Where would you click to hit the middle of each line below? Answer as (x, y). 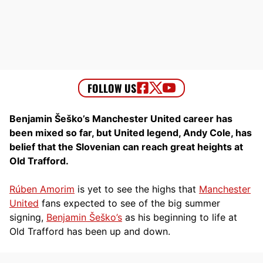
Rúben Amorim (42, 189)
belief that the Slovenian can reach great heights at (126, 146)
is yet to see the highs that (137, 189)
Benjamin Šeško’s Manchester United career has (121, 118)
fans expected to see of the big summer (129, 203)
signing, (28, 217)
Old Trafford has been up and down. (90, 231)
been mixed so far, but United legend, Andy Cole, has (131, 132)
